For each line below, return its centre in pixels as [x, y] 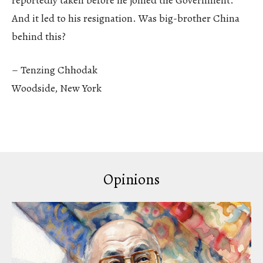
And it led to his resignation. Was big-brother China [126, 18]
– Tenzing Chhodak [55, 70]
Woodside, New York [57, 88]
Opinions [131, 179]
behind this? [39, 36]
